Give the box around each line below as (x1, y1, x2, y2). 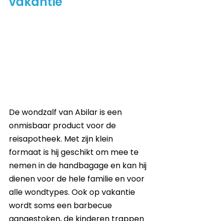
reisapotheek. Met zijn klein (9, 133, 115, 145)
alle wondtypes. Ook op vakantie (9, 186, 137, 198)
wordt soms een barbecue (9, 200, 114, 212)
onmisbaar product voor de (9, 120, 118, 132)
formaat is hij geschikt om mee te (9, 147, 141, 158)
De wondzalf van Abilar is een (9, 107, 124, 118)
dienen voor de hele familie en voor (9, 173, 147, 185)
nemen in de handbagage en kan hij (9, 160, 148, 172)
